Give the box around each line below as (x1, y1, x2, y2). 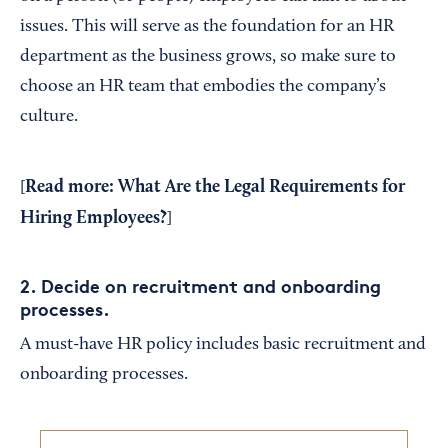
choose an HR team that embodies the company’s (20, 78, 386, 96)
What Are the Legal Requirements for (118, 178, 405, 196)
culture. (20, 108, 78, 126)
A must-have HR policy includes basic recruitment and (20, 336, 426, 354)
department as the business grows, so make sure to (20, 48, 396, 66)
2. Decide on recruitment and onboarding (20, 274, 381, 297)
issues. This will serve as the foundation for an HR (20, 18, 394, 36)
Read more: (25, 178, 118, 196)
